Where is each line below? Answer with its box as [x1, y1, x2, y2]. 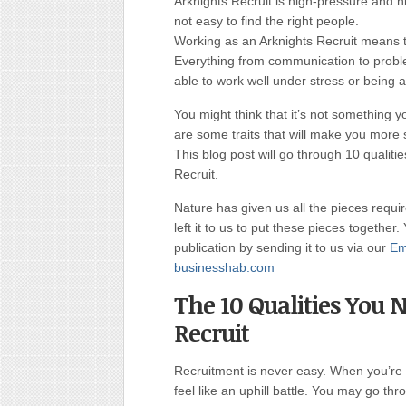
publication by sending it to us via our [174, 240, 390, 255]
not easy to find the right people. [174, 14, 359, 28]
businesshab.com [174, 260, 275, 275]
